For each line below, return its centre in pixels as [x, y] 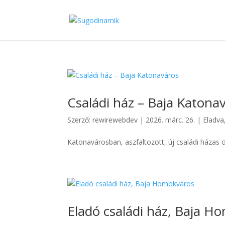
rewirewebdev [115, 120]
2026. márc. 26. [171, 120]
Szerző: [80, 120]
